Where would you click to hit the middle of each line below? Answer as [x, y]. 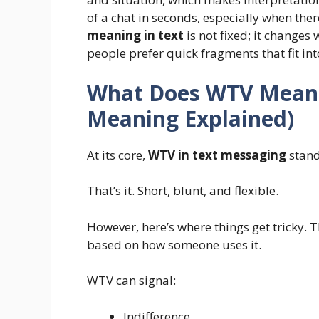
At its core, [117, 155]
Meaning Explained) [190, 118]
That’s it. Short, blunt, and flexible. [183, 191]
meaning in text [135, 36]
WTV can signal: [131, 281]
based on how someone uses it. [174, 244]
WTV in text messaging [217, 155]
